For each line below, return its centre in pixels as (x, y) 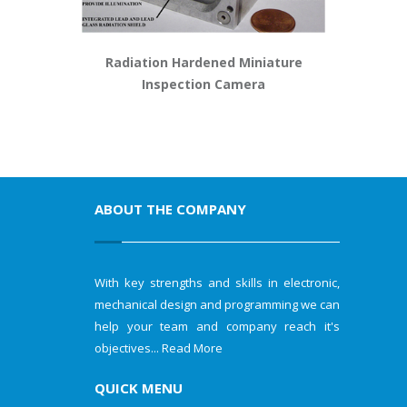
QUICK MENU (139, 387)
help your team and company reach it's (217, 326)
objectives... (128, 347)
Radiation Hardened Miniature (203, 62)
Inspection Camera (203, 84)
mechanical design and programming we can (217, 304)
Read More (192, 347)
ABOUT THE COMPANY (170, 208)
